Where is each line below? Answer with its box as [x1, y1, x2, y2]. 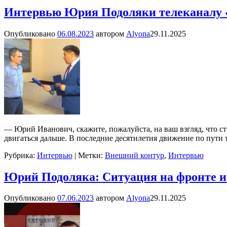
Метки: [78, 150, 103, 160]
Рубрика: [4, 150, 35, 160]
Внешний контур [105, 150, 164, 160]
